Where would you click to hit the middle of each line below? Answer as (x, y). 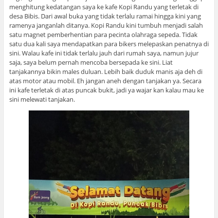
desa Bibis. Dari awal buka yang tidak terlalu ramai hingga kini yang (105, 16)
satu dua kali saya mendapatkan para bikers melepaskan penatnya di (109, 44)
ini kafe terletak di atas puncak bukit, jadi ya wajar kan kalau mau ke (106, 90)
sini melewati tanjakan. (42, 99)
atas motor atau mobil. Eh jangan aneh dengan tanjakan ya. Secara (105, 81)
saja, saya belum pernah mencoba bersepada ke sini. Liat (91, 62)
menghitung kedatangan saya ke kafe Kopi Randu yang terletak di (104, 7)
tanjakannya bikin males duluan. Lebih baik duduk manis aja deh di (106, 71)
